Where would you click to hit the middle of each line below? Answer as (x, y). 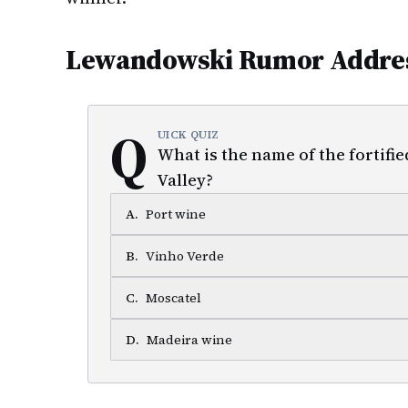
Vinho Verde (185, 256)
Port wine (176, 214)
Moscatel (173, 298)
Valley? (185, 180)
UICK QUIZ (189, 135)
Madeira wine (189, 340)
